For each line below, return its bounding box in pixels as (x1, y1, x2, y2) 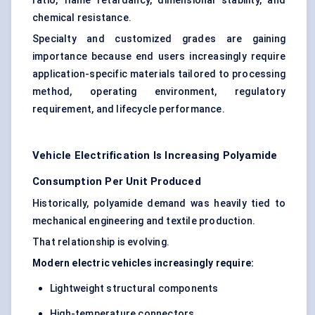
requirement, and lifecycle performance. (32, 103, 225, 115)
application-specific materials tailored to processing (32, 68, 285, 80)
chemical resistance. (32, 12, 131, 24)
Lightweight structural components (50, 283, 219, 295)
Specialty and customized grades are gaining (32, 33, 285, 45)
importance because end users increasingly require (32, 51, 285, 63)
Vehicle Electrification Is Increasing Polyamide (32, 149, 278, 162)
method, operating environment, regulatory (32, 86, 285, 98)
